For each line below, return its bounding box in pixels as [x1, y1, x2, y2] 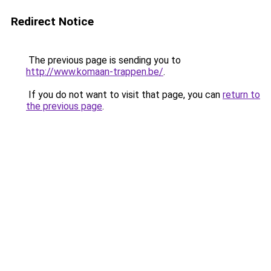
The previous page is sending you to [26, 54, 181, 66]
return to [223, 89, 260, 100]
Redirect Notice [11, 15, 94, 28]
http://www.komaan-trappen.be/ [26, 66, 163, 77]
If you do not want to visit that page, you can [26, 89, 223, 100]
